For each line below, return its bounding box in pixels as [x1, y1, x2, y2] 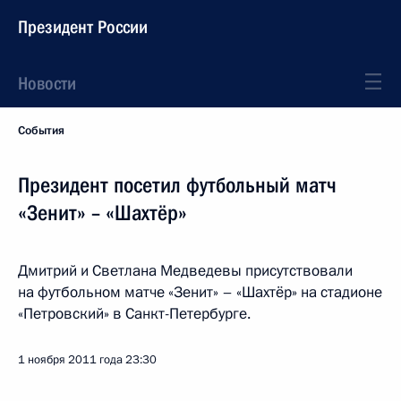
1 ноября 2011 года [18, 352, 123, 368]
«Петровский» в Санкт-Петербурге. [18, 303, 251, 324]
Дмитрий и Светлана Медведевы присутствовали [18, 260, 353, 281]
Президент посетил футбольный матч [18, 173, 337, 198]
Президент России [18, 16, 148, 38]
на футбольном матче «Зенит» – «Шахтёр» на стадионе [18, 282, 382, 303]
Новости [18, 73, 76, 94]
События [18, 123, 64, 139]
